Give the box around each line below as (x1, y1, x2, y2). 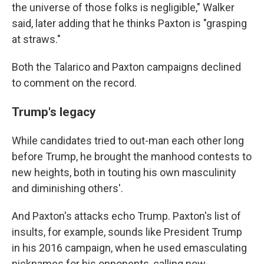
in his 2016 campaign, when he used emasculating (12, 242, 247, 255)
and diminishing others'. (12, 182, 123, 195)
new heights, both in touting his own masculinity (12, 166, 236, 179)
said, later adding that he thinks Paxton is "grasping (12, 17, 247, 30)
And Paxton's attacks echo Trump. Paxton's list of (12, 210, 241, 223)
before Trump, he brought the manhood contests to (12, 150, 252, 163)
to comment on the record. (12, 77, 137, 90)
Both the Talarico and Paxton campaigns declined (12, 61, 241, 74)
